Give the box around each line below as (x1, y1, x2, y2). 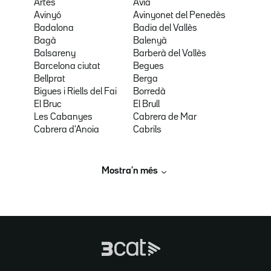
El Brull (133, 100, 160, 109)
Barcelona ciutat (34, 62, 100, 71)
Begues (133, 62, 165, 71)
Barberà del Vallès (133, 50, 207, 58)
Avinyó (34, 11, 61, 20)
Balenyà (133, 37, 168, 45)
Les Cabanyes (34, 113, 93, 122)
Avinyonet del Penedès (133, 11, 226, 20)
